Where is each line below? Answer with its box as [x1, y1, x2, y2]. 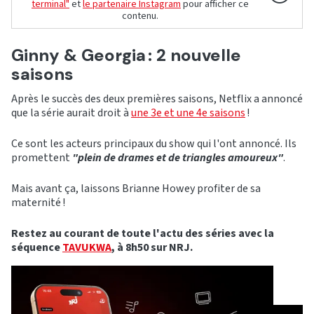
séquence [11, 240, 62, 256]
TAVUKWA [62, 240, 111, 256]
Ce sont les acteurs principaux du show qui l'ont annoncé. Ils [11, 136, 296, 152]
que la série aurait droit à [11, 105, 131, 121]
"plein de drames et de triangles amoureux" [72, 150, 283, 166]
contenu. [122, 9, 158, 24]
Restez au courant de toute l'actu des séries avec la [11, 226, 274, 242]
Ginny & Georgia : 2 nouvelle [11, 44, 241, 67]
